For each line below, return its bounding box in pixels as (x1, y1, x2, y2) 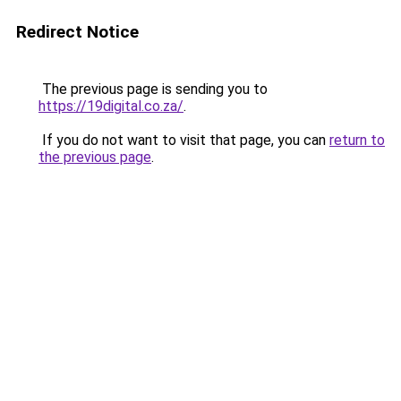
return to (329, 132, 385, 149)
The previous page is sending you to (38, 81, 268, 98)
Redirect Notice (16, 21, 139, 42)
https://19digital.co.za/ (38, 98, 183, 115)
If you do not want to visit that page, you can (38, 132, 329, 149)
